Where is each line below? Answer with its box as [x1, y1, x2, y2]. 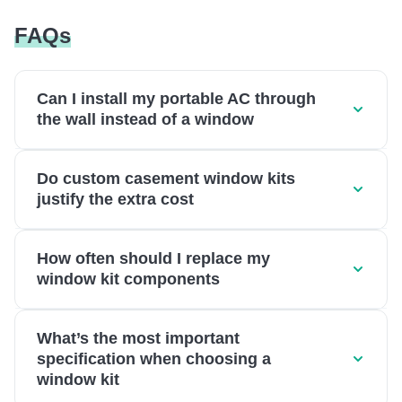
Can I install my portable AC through [37, 89, 316, 108]
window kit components [37, 269, 220, 288]
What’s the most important [37, 328, 240, 347]
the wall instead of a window [37, 109, 254, 128]
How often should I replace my [37, 249, 270, 267]
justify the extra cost [37, 189, 194, 208]
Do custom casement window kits [37, 169, 295, 188]
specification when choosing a [37, 349, 271, 368]
